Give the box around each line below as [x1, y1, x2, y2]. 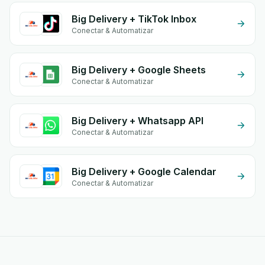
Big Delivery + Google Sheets [72, 64, 206, 76]
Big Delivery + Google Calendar [72, 166, 216, 177]
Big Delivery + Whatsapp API [72, 115, 203, 127]
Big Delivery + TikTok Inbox [72, 13, 196, 25]
